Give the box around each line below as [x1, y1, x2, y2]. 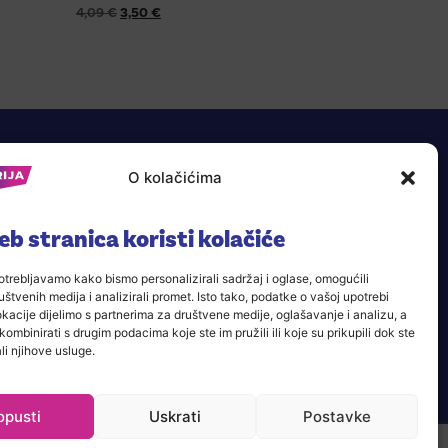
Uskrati [148, 406, 201, 426]
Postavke [302, 406, 371, 426]
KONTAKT [123, 328, 199, 351]
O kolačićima [127, 167, 222, 187]
